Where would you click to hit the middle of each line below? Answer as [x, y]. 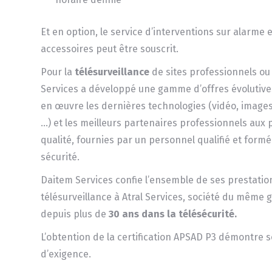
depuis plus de [75, 214]
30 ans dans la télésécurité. [173, 214]
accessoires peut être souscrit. [110, 49]
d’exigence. [66, 254]
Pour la [58, 72]
